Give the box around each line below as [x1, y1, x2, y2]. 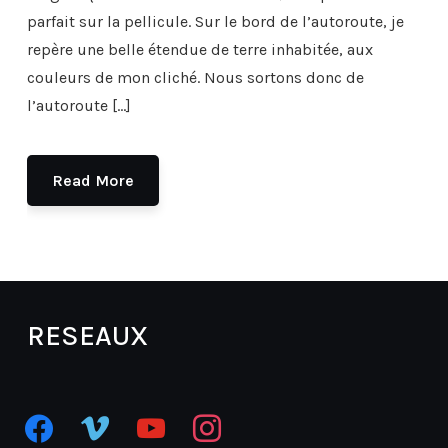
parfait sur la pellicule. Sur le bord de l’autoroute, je [26, 11, 404, 31]
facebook [15, 409, 82, 429]
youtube [127, 409, 188, 429]
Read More [51, 170, 134, 190]
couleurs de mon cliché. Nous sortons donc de [26, 67, 364, 87]
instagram [183, 409, 259, 429]
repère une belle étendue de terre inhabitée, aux [26, 39, 373, 59]
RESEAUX [26, 318, 148, 352]
